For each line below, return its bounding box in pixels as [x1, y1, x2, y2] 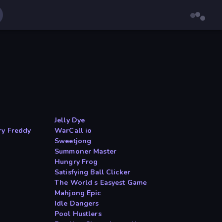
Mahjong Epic [55, 188, 101, 198]
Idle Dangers [55, 199, 99, 209]
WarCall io [55, 126, 92, 136]
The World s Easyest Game [55, 178, 147, 188]
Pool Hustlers [55, 209, 102, 219]
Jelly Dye [55, 115, 85, 125]
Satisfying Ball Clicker [55, 167, 131, 177]
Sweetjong [55, 136, 92, 146]
